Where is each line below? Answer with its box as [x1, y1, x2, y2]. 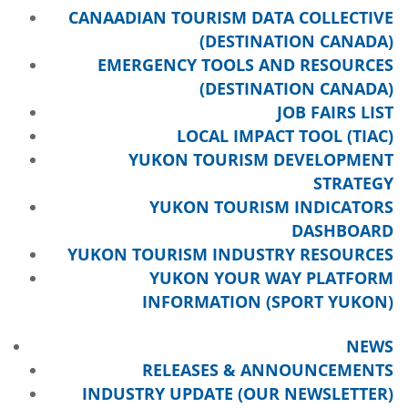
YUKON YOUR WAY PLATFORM [148, 267, 393, 289]
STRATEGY [312, 172, 393, 194]
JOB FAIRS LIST [276, 101, 393, 123]
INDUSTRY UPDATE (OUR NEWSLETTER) [81, 382, 393, 404]
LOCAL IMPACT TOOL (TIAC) [176, 125, 393, 147]
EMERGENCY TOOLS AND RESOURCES [97, 54, 393, 76]
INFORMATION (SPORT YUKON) [141, 291, 393, 312]
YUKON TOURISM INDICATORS [148, 196, 393, 218]
